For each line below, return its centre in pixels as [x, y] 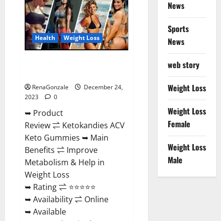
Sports [178, 29]
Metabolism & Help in [65, 163]
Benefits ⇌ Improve [61, 150]
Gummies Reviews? [56, 74]
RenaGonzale [50, 87]
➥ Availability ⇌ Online [67, 200]
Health [45, 38]
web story [183, 65]
